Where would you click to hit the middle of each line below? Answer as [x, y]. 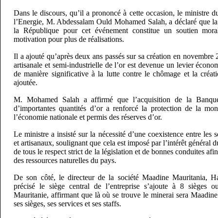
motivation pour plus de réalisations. [69, 39]
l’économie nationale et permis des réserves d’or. [88, 117]
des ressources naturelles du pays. [65, 160]
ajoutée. [26, 82]
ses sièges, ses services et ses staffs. [68, 204]
